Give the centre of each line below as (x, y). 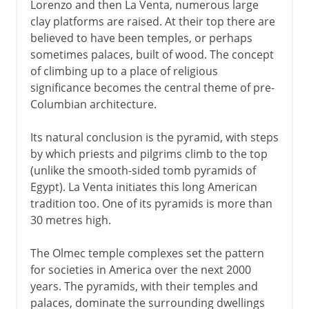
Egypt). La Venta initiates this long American (143, 187)
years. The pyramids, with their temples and (144, 286)
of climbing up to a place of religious (124, 71)
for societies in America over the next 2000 (140, 269)
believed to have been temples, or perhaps (141, 38)
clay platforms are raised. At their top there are (152, 21)
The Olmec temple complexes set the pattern (147, 253)
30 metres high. (70, 220)
